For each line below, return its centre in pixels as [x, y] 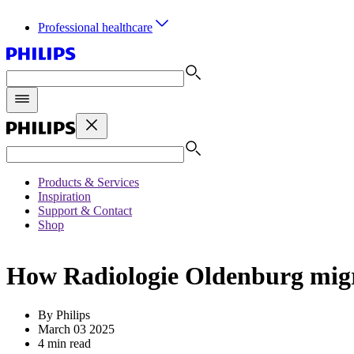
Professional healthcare [95, 27]
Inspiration [64, 196]
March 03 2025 [76, 329]
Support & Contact [85, 211]
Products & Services [88, 182]
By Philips [64, 314]
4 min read [64, 343]
